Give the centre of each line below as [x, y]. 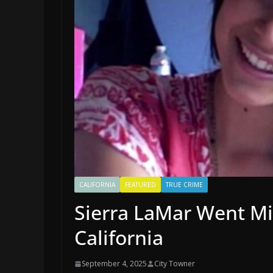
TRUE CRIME [184, 185]
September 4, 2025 [114, 264]
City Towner [175, 264]
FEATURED [140, 185]
